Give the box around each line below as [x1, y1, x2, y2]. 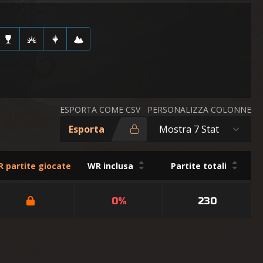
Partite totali [171, 160, 227, 171]
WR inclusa [87, 160, 134, 171]
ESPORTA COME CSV [60, 104, 140, 115]
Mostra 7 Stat [159, 123, 219, 136]
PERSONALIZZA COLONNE [147, 104, 251, 115]
